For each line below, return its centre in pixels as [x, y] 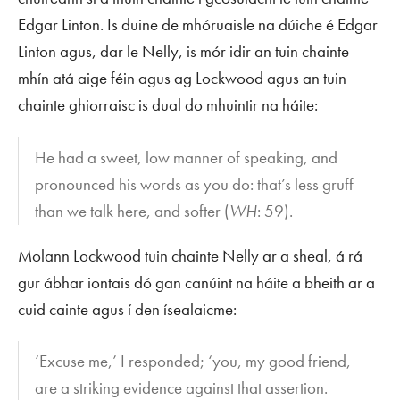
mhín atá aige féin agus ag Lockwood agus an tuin [182, 79]
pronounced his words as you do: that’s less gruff [195, 184]
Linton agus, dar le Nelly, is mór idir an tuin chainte [183, 52]
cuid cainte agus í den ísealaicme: [127, 309]
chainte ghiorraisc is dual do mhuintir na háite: [168, 105]
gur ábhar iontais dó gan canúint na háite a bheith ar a [196, 282]
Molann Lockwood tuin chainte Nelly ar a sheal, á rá [190, 255]
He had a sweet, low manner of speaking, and [187, 157]
